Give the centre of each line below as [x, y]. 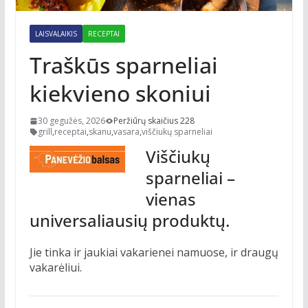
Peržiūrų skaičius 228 [154, 121]
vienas [170, 199]
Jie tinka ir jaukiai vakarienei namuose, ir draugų [154, 253]
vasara [126, 132]
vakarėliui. [55, 268]
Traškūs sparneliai [123, 65]
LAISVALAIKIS [56, 34]
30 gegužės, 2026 [71, 121]
